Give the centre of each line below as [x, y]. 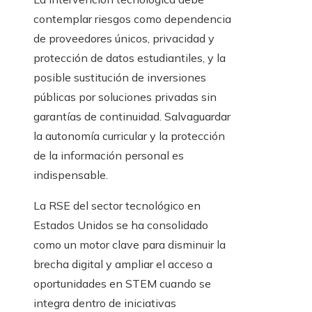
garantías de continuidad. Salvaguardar [132, 117]
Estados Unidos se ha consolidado [121, 225]
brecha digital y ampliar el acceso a [123, 264]
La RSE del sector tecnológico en [117, 206]
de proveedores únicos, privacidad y [124, 39]
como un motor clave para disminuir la [130, 245]
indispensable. [71, 175]
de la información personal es [109, 156]
